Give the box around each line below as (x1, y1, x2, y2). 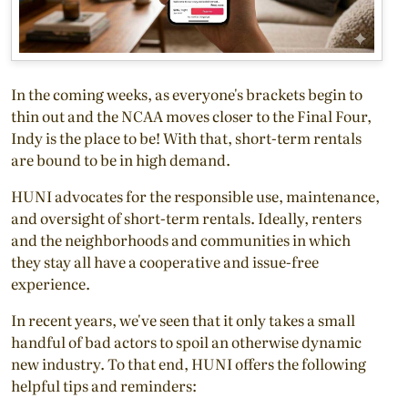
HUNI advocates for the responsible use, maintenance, (11, 184, 380, 207)
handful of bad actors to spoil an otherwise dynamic (11, 330, 362, 352)
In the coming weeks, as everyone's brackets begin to (11, 82, 362, 105)
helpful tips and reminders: (11, 373, 197, 396)
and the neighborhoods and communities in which (11, 228, 351, 250)
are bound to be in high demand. (11, 148, 230, 170)
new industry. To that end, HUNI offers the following (11, 352, 366, 374)
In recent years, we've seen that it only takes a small (11, 308, 355, 331)
